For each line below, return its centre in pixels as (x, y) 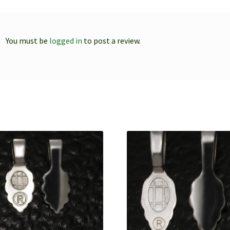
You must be (28, 40)
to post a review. (112, 40)
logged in (66, 40)
